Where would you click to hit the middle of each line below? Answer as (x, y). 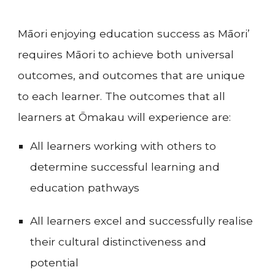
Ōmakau (102, 117)
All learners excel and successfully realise (142, 221)
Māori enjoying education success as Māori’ (134, 33)
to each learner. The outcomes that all (122, 96)
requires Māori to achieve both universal (126, 54)
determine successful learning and (125, 167)
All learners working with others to (123, 146)
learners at (48, 117)
